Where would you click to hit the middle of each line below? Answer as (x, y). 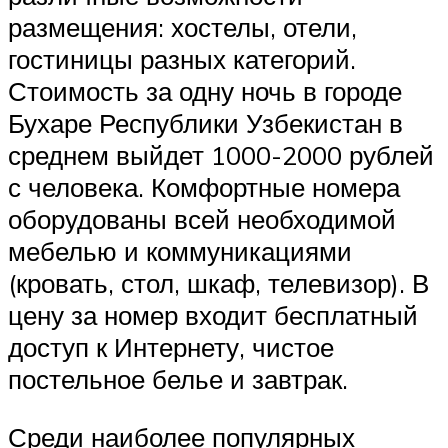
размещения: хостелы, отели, (182, 27)
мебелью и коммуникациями (180, 251)
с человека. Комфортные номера (204, 187)
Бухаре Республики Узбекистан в (205, 123)
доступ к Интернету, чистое (171, 347)
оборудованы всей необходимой (202, 219)
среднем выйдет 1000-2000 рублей (221, 155)
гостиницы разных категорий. (182, 59)
